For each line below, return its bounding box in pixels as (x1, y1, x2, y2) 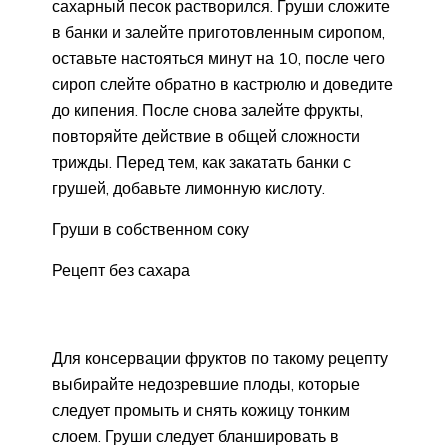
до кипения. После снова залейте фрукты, (52, 99, 363, 120)
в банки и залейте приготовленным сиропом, (52, 21, 385, 42)
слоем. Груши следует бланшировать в (52, 425, 339, 446)
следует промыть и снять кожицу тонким (52, 399, 350, 420)
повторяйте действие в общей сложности (52, 125, 360, 146)
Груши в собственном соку (52, 218, 249, 239)
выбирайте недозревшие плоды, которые (52, 373, 360, 394)
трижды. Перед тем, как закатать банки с (52, 151, 351, 172)
